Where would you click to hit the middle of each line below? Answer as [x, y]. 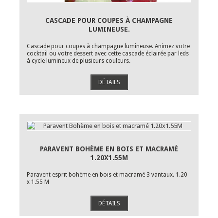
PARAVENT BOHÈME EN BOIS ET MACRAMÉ [109, 149]
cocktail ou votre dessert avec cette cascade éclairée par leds [108, 54]
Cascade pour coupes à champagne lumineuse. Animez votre [108, 46]
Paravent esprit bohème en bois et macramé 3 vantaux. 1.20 [107, 175]
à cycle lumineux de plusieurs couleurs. [79, 61]
